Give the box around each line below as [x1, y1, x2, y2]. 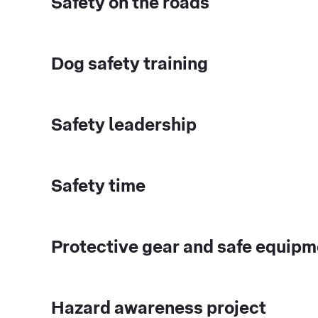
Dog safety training [51, 55, 208, 73]
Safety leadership [51, 116, 197, 134]
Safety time [51, 177, 146, 195]
